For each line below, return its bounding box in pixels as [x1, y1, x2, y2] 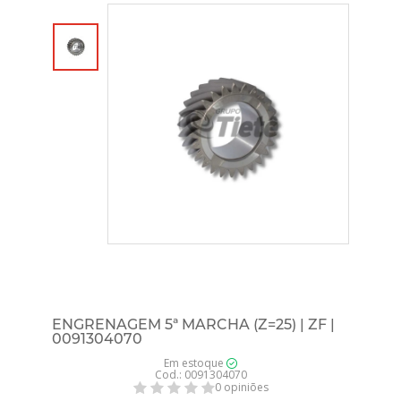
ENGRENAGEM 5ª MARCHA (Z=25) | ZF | [52, 315, 336, 333]
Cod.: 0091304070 [154, 366, 247, 382]
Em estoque [164, 354, 226, 371]
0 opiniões [214, 380, 269, 396]
